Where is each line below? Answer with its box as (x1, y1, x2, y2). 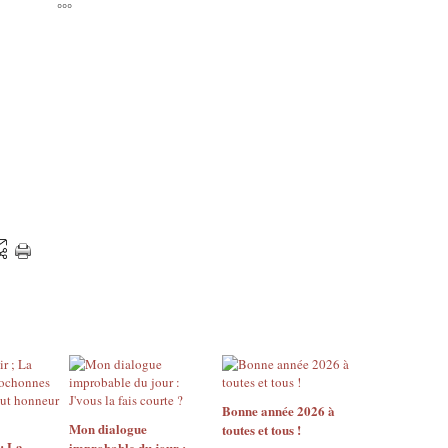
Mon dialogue (69, 419, 147, 438)
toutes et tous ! (221, 420, 301, 439)
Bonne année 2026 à (221, 401, 335, 420)
